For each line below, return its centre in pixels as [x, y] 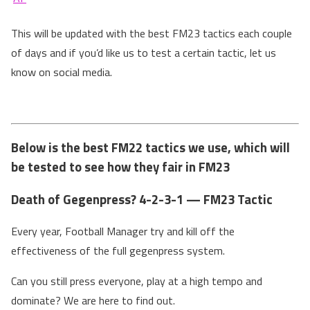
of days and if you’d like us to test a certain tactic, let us [144, 53]
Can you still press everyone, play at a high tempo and [137, 281]
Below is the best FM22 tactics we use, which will [151, 147]
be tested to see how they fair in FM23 [120, 166]
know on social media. [62, 72]
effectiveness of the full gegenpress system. [118, 251]
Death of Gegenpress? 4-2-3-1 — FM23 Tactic [142, 199]
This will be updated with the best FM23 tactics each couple [152, 34]
